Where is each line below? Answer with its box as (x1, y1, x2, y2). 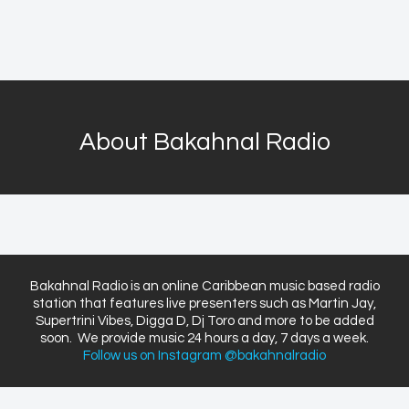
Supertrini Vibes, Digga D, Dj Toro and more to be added (35, 314, 374, 329)
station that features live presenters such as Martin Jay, (33, 297, 376, 311)
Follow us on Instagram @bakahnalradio (83, 349, 326, 363)
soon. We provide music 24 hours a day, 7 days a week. (40, 331, 369, 346)
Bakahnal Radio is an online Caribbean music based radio (29, 279, 380, 294)
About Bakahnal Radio (79, 130, 330, 156)
